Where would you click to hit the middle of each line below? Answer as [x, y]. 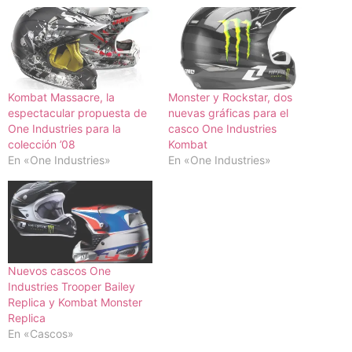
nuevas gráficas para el [228, 112]
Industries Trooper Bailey [71, 286]
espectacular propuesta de [77, 112]
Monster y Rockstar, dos [230, 97]
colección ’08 [42, 144]
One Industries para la [64, 128]
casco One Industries [222, 128]
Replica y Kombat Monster [75, 302]
